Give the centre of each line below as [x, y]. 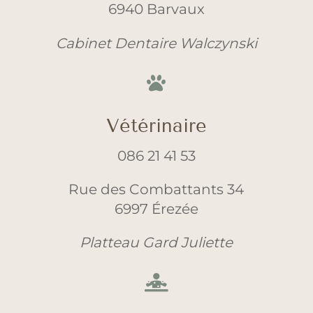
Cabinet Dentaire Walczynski [156, 43]
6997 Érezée [156, 208]
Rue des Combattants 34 [156, 189]
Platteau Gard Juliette [156, 242]
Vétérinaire [156, 125]
